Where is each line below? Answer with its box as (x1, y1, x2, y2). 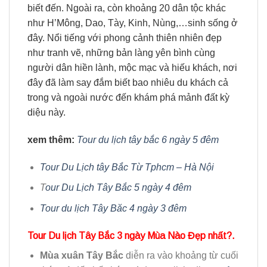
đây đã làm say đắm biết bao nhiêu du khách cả (27, 77, 228, 88)
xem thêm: (27, 134, 74, 145)
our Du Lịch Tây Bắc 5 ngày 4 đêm (45, 182, 191, 193)
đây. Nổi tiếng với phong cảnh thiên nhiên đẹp (27, 32, 222, 43)
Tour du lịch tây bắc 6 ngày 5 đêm (77, 134, 219, 145)
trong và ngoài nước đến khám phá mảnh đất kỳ (27, 92, 229, 103)
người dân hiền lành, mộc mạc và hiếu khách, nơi (27, 62, 237, 73)
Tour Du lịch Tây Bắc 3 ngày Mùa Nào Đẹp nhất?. (27, 230, 235, 241)
